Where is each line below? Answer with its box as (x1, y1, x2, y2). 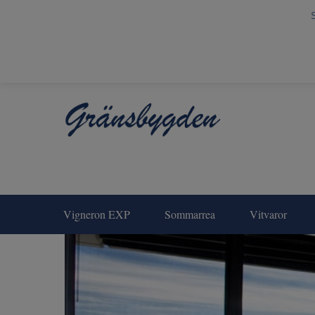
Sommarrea (165, 207, 215, 222)
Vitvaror (250, 207, 287, 222)
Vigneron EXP (63, 207, 130, 222)
